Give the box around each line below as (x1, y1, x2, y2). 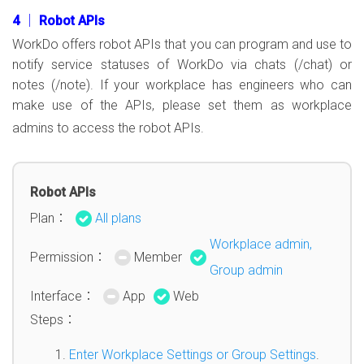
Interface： (30, 288, 95, 304)
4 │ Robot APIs (12, 13, 105, 28)
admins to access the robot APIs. (12, 120, 204, 136)
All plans (95, 210, 141, 226)
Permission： (30, 249, 106, 265)
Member (134, 249, 182, 265)
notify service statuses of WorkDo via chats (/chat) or (12, 57, 352, 72)
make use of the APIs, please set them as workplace (12, 97, 352, 113)
